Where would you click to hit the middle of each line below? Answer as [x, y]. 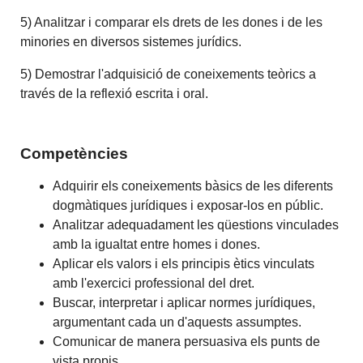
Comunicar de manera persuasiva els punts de [187, 341]
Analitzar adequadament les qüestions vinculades [196, 224]
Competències [75, 153]
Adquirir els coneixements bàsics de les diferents [193, 186]
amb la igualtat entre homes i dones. [157, 244]
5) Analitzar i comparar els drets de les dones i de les [172, 23]
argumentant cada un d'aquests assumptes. [177, 322]
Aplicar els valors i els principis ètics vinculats [184, 263]
